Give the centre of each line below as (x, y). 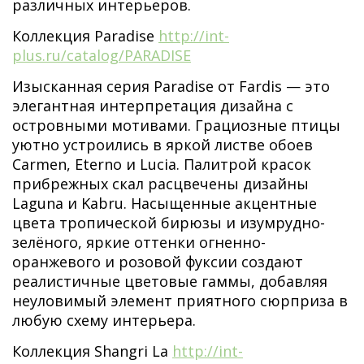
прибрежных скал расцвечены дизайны (160, 184)
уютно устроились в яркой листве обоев (162, 145)
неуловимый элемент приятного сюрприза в (180, 301)
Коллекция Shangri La (92, 351)
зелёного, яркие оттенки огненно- (139, 242)
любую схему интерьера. (104, 320)
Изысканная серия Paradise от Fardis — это (171, 86)
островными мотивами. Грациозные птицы (176, 125)
